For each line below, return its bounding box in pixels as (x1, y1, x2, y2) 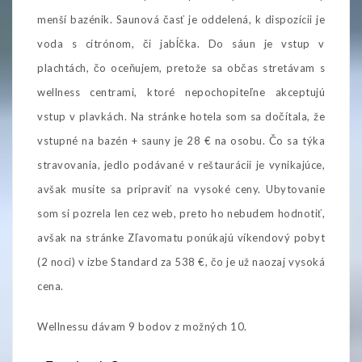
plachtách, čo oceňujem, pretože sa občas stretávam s (37, 61, 325, 74)
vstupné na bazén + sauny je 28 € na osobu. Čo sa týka (37, 133, 325, 147)
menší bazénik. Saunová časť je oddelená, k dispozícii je (37, 12, 325, 26)
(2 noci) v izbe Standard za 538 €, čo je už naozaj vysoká (37, 255, 325, 268)
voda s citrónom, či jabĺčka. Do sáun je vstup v (37, 36, 325, 50)
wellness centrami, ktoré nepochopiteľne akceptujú (37, 85, 325, 99)
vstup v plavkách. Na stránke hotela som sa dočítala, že (37, 109, 325, 123)
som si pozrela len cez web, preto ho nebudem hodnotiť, (37, 206, 325, 220)
